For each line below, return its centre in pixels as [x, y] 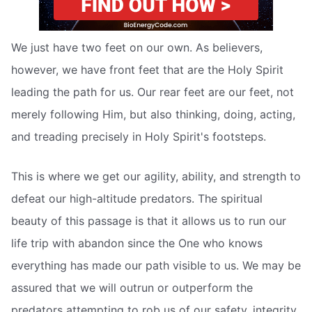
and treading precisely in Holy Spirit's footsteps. [139, 136]
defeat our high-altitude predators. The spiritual [137, 199]
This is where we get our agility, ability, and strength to [156, 177]
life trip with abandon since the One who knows [137, 243]
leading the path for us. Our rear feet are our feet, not [153, 92]
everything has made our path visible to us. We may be [156, 266]
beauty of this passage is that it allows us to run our [149, 221]
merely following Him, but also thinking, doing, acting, [153, 114]
